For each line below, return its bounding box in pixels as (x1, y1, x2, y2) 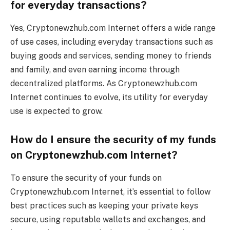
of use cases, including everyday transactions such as (10, 36, 213, 47)
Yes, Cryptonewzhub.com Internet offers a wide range (10, 23, 216, 33)
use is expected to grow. (10, 106, 103, 116)
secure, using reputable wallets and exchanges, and (10, 214, 205, 224)
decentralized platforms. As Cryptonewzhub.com (10, 78, 197, 88)
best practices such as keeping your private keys (10, 200, 198, 210)
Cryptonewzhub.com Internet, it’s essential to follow (10, 186, 210, 197)
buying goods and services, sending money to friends (10, 50, 212, 61)
